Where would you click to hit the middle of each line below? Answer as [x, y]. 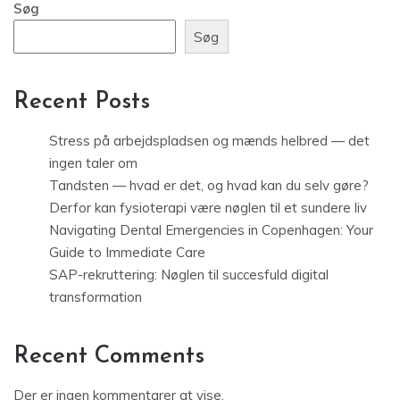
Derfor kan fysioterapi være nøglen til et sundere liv [208, 208]
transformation [96, 297]
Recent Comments [109, 357]
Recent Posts [82, 103]
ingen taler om [93, 163]
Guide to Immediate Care [127, 253]
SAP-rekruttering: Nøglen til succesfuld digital [189, 275]
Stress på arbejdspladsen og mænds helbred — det [209, 141]
